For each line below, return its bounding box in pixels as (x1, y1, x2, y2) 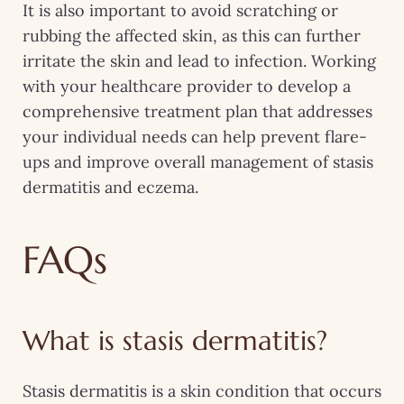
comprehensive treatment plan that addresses (23, 100, 372, 122)
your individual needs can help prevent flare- (23, 125, 367, 147)
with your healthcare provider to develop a (23, 75, 351, 96)
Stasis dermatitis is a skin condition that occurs (23, 380, 381, 401)
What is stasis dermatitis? (23, 323, 327, 357)
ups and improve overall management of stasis (23, 151, 373, 172)
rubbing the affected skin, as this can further (23, 24, 361, 46)
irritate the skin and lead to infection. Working (23, 50, 376, 71)
